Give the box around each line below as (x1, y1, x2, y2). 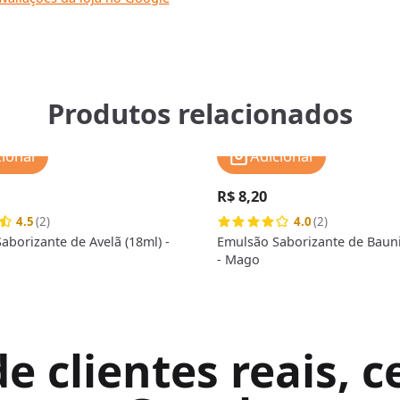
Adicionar (249, 145, 315, 166)
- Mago (216, 250, 260, 268)
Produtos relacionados (47, 95, 353, 133)
